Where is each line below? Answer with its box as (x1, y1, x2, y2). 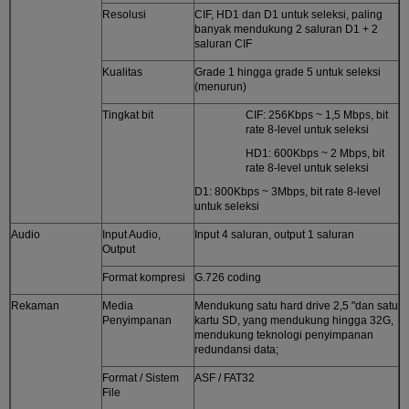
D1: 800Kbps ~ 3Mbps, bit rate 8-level (194, 184, 381, 198)
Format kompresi (102, 270, 185, 284)
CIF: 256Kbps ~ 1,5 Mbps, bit (246, 108, 388, 121)
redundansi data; (194, 342, 278, 356)
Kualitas (102, 65, 142, 79)
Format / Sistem (102, 371, 179, 384)
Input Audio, (102, 227, 161, 241)
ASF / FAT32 (194, 371, 255, 384)
